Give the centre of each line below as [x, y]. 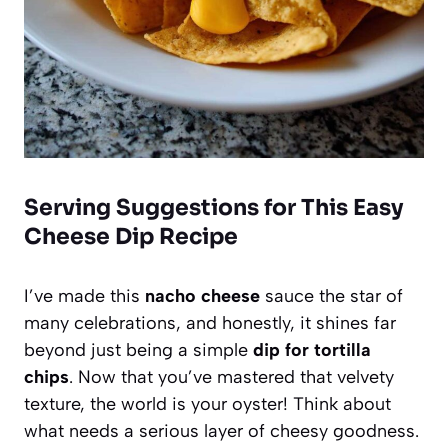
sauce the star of [331, 295]
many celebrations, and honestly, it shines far [210, 322]
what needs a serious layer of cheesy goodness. [221, 430]
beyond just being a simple [138, 349]
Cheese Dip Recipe [131, 236]
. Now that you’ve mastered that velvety [231, 376]
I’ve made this [84, 295]
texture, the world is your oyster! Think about [207, 403]
